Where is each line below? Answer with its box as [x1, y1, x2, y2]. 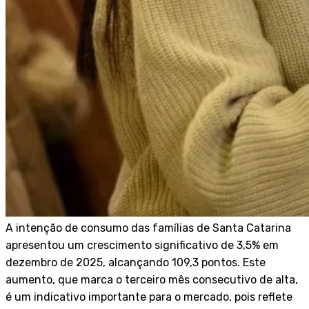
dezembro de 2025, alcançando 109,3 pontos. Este [6, 255, 266, 269]
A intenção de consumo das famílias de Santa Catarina [6, 221, 291, 235]
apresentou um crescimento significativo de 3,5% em [6, 238, 279, 252]
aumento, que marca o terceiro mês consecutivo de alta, [6, 272, 298, 286]
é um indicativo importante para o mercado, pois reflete [6, 290, 292, 303]
